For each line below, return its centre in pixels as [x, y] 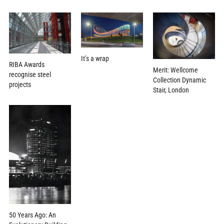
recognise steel [30, 75]
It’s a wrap [95, 58]
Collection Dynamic [180, 80]
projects [20, 85]
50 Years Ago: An [32, 215]
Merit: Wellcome [176, 70]
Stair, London [171, 90]
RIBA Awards [26, 65]
